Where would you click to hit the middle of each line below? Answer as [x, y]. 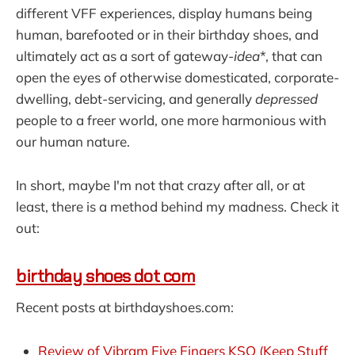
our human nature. [73, 142]
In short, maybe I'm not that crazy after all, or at [160, 185]
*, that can [291, 56]
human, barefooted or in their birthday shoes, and [167, 35]
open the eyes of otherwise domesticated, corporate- [177, 78]
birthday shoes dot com [106, 276]
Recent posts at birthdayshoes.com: [125, 307]
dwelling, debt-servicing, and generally [136, 99]
